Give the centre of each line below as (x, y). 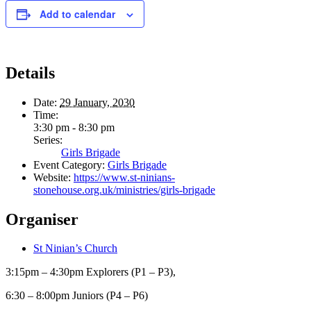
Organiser (42, 219)
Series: (48, 140)
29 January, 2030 (97, 102)
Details (30, 73)
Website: (52, 177)
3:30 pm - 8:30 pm (74, 127)
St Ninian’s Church (75, 249)
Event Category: (69, 165)
